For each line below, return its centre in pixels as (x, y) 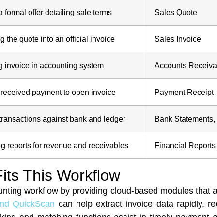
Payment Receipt (184, 92)
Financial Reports (185, 145)
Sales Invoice (178, 39)
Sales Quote (176, 12)
